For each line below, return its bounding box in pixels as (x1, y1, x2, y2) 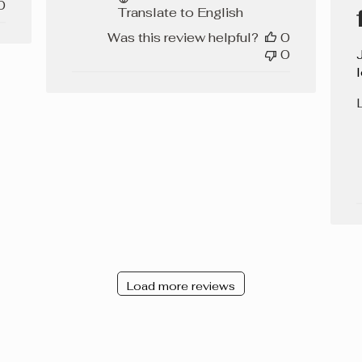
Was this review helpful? (107, 29, 259, 47)
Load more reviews (126, 278, 235, 293)
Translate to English (118, 4, 244, 22)
